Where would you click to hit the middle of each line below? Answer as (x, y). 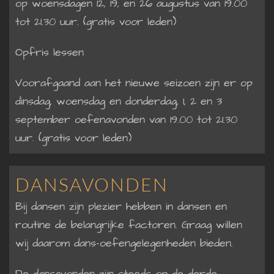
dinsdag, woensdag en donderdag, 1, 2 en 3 (119, 101)
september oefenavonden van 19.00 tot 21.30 (126, 119)
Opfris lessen (50, 52)
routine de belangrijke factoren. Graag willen (129, 224)
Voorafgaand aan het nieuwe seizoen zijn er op (134, 83)
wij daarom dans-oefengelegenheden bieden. (124, 243)
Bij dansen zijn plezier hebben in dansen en (121, 206)
